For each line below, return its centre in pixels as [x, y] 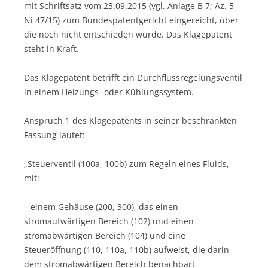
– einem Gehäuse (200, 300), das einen [101, 206]
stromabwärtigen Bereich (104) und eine [105, 235]
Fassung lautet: [54, 135]
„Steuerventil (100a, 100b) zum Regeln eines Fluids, [127, 163]
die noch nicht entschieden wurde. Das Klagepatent [128, 34]
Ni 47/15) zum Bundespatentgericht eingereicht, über [131, 20]
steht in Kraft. [51, 48]
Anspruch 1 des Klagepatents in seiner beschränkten [130, 120]
